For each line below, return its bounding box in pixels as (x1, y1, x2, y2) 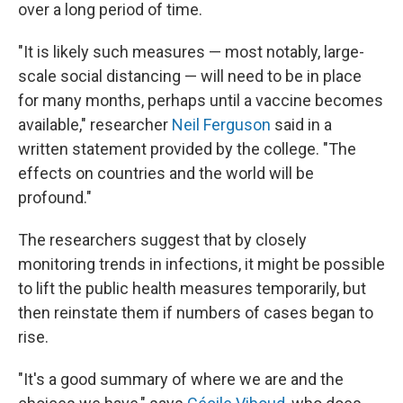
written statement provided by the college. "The (18, 139, 356, 158)
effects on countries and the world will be (18, 163, 314, 183)
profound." (18, 187, 92, 207)
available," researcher (18, 114, 172, 134)
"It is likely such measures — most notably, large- (18, 41, 364, 61)
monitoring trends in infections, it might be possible (18, 254, 385, 273)
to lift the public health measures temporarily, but (18, 278, 366, 298)
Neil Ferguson (172, 114, 271, 134)
